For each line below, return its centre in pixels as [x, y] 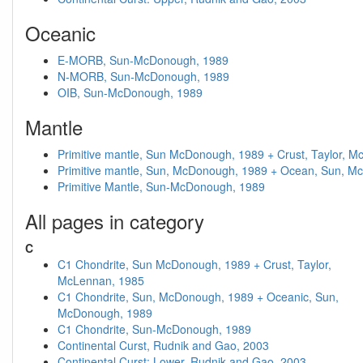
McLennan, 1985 [101, 280]
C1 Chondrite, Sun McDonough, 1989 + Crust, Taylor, [194, 264]
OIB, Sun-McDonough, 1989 [130, 92]
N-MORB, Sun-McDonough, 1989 [143, 76]
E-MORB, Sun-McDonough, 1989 [143, 60]
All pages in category [115, 221]
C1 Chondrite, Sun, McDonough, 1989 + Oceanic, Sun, [198, 297]
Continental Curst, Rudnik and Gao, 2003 [163, 345]
